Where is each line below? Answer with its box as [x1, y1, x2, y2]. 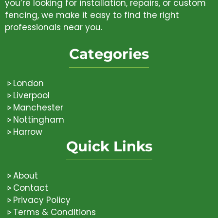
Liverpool [13, 90, 50, 102]
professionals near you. [5, 21, 102, 33]
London [13, 77, 44, 90]
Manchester [13, 102, 63, 114]
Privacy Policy [13, 194, 71, 206]
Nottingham [13, 114, 64, 126]
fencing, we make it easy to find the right [5, 9, 179, 21]
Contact [13, 182, 48, 194]
